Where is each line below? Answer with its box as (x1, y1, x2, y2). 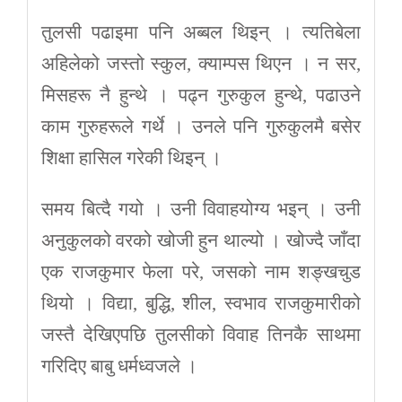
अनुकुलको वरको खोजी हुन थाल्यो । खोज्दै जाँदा (41, 230, 361, 252)
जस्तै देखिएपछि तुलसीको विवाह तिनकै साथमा (41, 324, 361, 346)
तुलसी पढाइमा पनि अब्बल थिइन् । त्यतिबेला (41, 22, 361, 44)
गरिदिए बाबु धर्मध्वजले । (41, 355, 202, 378)
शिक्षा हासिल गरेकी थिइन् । (41, 147, 222, 170)
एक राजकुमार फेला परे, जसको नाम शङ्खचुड (41, 261, 361, 284)
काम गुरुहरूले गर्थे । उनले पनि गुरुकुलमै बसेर (41, 116, 361, 138)
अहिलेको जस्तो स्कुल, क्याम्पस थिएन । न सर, (41, 53, 361, 75)
